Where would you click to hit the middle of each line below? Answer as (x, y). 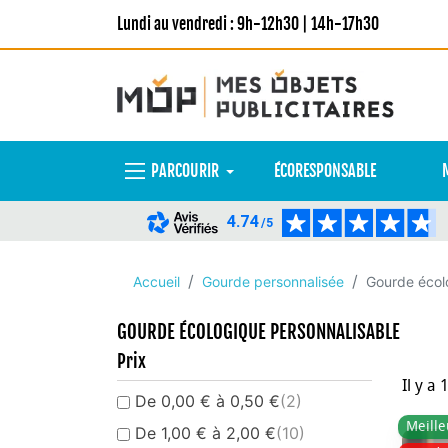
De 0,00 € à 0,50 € (207, 401)
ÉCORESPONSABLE (324, 171)
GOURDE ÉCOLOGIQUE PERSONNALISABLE (258, 332)
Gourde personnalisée (273, 281)
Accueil (156, 281)
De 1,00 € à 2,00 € (205, 433)
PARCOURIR (185, 171)
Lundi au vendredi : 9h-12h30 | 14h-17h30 (248, 24)
